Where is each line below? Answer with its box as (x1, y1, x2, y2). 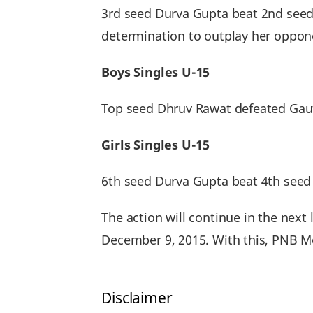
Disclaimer (101, 287, 173, 307)
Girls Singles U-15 (101, 136, 213, 153)
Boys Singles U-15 (101, 64, 214, 80)
